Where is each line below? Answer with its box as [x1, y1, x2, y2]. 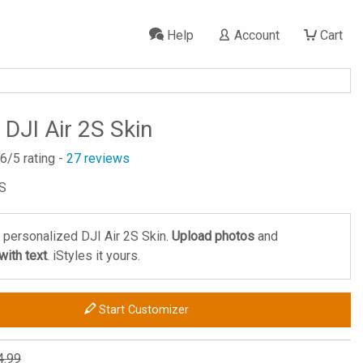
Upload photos [172, 228, 254, 244]
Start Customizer [95, 303, 189, 318]
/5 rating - [7, 151, 66, 166]
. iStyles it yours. [47, 248, 140, 263]
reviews [81, 151, 130, 166]
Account [231, 28, 280, 43]
